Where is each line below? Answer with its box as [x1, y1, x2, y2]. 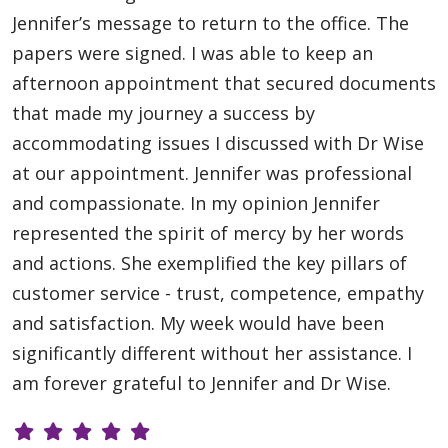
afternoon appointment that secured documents [12, 70, 436, 95]
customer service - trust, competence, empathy [12, 280, 424, 305]
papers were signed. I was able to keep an [12, 40, 373, 65]
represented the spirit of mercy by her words [12, 220, 404, 245]
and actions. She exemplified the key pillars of [12, 250, 407, 275]
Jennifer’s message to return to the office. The [12, 10, 409, 35]
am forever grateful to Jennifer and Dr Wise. [12, 370, 391, 395]
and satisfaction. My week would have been [12, 310, 384, 335]
